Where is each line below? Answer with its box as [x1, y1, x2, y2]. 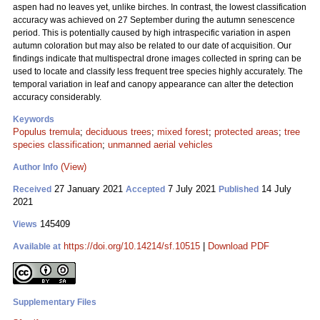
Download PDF [208, 241, 269, 251]
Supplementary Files [13, 297, 96, 307]
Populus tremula [13, 126, 80, 137]
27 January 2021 [51, 184, 126, 194]
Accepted [126, 184, 165, 194]
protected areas [214, 126, 279, 137]
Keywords [13, 114, 54, 124]
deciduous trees [86, 126, 151, 137]
